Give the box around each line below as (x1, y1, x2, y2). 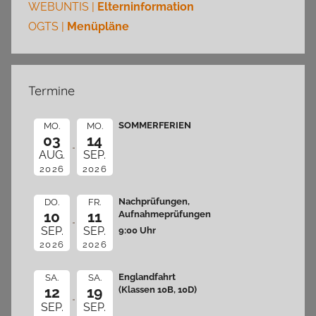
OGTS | (28, 19, 67, 33)
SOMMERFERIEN (119, 119, 191, 131)
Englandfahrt (119, 271, 176, 283)
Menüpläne (67, 19, 129, 33)
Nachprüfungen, (119, 195, 190, 207)
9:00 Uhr (119, 224, 156, 236)
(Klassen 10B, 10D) (119, 284, 197, 296)
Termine (28, 82, 75, 99)
